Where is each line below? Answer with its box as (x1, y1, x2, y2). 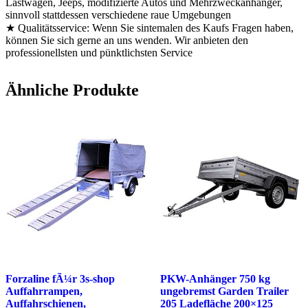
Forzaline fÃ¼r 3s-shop (5, 272, 115, 285)
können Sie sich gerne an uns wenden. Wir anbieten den (5, 34, 248, 47)
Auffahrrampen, (5, 285, 82, 297)
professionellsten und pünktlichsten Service (5, 47, 192, 59)
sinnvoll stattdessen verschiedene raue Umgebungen (5, 9, 231, 21)
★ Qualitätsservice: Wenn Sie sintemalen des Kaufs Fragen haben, (5, 22, 294, 34)
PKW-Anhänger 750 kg (159, 272, 270, 285)
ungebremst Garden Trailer (159, 285, 289, 297)
